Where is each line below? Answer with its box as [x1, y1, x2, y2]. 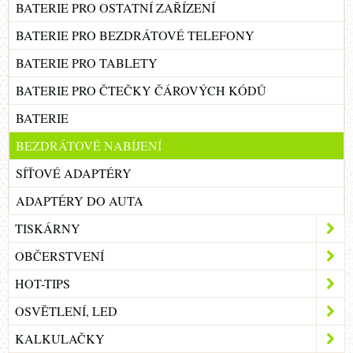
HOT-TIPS [15, 275, 70, 292]
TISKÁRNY [15, 220, 80, 237]
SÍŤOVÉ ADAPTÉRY [16, 165, 132, 182]
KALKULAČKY [15, 330, 105, 347]
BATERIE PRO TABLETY [16, 54, 158, 72]
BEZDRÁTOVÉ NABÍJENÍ [16, 137, 162, 154]
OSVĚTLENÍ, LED [15, 303, 117, 320]
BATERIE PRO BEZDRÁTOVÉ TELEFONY [16, 27, 255, 44]
